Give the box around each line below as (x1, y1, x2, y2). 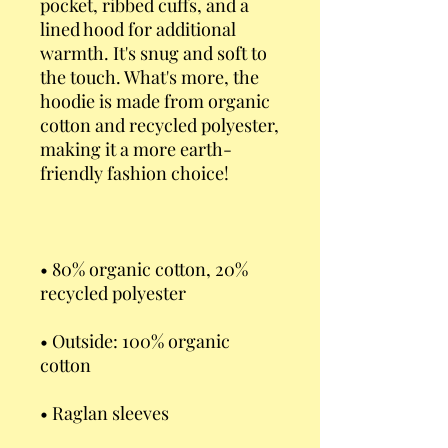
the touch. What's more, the (40, 65, 259, 89)
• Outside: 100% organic (40, 329, 230, 353)
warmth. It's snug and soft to (40, 41, 267, 65)
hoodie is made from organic (40, 89, 270, 113)
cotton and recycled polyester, (40, 113, 279, 137)
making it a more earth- (40, 137, 232, 161)
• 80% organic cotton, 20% (40, 257, 248, 281)
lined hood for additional (40, 17, 236, 41)
